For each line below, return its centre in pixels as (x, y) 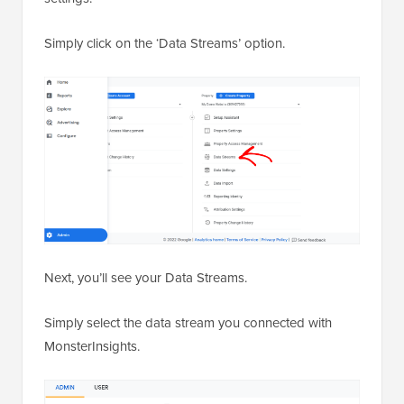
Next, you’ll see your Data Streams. (146, 278)
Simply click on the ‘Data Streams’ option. (165, 44)
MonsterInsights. (92, 347)
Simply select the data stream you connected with (188, 323)
